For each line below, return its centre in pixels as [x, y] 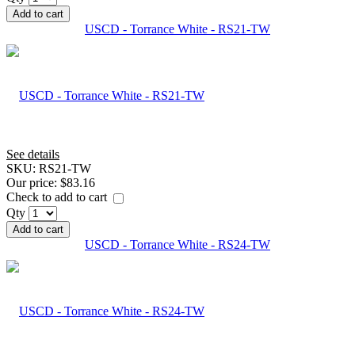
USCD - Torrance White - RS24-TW [177, 244]
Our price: [33, 182]
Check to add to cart [58, 197]
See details [33, 154]
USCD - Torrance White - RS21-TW [177, 29]
